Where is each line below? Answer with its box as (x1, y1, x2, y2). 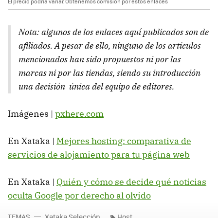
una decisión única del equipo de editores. (18, 81, 174, 92)
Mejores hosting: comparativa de (56, 135, 191, 147)
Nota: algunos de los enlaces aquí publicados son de (18, 26, 209, 38)
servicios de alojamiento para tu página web (8, 149, 190, 161)
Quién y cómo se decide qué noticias (56, 176, 206, 188)
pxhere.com (55, 108, 104, 120)
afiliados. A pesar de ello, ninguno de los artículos (18, 40, 201, 52)
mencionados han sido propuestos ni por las (18, 54, 181, 65)
